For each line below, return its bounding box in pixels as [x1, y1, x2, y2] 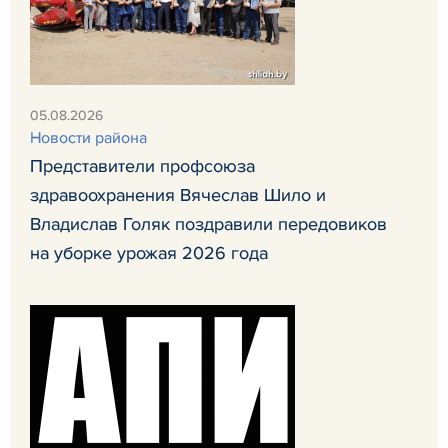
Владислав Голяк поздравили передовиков [30, 212, 387, 235]
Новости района [30, 127, 147, 148]
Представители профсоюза [30, 154, 255, 177]
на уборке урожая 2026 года [30, 241, 268, 264]
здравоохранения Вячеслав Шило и [30, 183, 326, 206]
